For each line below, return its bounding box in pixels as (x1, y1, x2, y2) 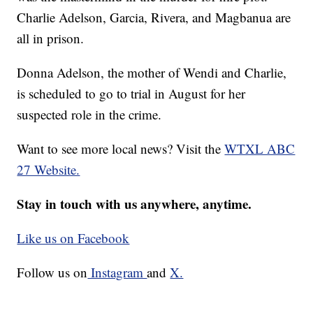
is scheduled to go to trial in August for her (17, 85, 246, 103)
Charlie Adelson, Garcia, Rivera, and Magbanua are (17, 8, 291, 27)
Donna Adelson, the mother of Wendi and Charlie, (17, 64, 287, 82)
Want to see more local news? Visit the (17, 140, 225, 158)
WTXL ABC (224, 140, 296, 158)
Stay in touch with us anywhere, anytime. (17, 194, 252, 214)
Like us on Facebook (17, 229, 130, 247)
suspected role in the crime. (17, 105, 162, 124)
